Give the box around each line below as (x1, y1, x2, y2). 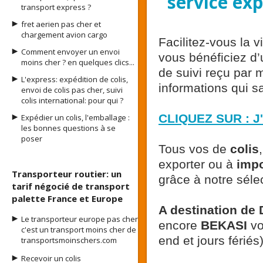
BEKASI (201, 218, 251, 232)
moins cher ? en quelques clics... (21, 57, 134, 68)
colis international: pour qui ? (21, 95, 123, 106)
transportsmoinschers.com (21, 235, 117, 245)
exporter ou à (159, 157, 237, 171)
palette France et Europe (12, 193, 123, 204)
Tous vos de (159, 142, 230, 156)
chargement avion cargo (21, 29, 107, 40)
